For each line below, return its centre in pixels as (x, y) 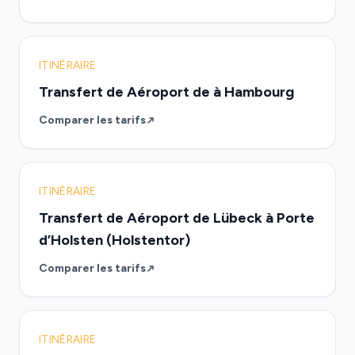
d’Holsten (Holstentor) (115, 240)
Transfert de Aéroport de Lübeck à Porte (177, 218)
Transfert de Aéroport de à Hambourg (166, 92)
